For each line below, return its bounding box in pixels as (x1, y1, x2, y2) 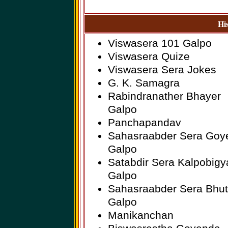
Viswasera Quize (107, 50, 190, 62)
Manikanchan (107, 209, 174, 221)
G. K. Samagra (107, 77, 180, 89)
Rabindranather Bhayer (107, 90, 221, 102)
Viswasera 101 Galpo (107, 37, 212, 49)
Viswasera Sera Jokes (107, 64, 216, 75)
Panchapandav (107, 117, 181, 128)
